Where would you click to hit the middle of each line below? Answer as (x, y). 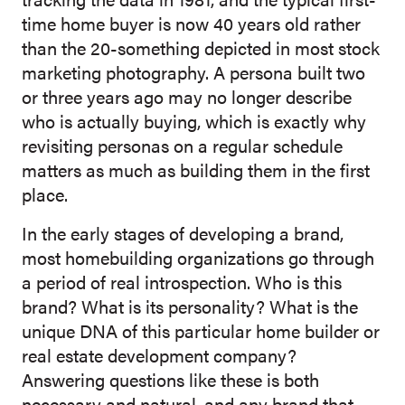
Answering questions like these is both (170, 379)
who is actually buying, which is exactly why (194, 121)
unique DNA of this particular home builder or (201, 330)
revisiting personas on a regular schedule (182, 145)
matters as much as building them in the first (196, 170)
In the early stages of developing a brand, (183, 233)
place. (45, 194)
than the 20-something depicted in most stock (201, 47)
